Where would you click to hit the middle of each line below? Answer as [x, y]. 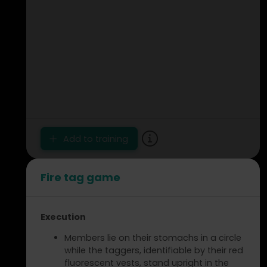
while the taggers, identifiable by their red [154, 251]
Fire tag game [80, 178]
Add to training [95, 139]
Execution [63, 217]
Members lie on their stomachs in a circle [153, 238]
